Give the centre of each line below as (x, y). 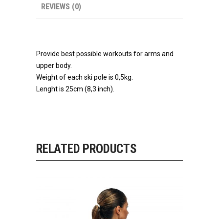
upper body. (54, 66)
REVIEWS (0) (61, 7)
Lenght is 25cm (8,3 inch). (75, 89)
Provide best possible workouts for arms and (105, 54)
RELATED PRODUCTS (87, 149)
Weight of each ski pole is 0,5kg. (85, 77)
